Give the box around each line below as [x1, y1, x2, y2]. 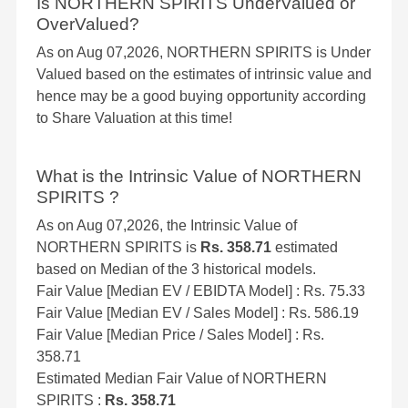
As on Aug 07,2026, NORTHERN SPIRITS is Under [36, 45, 371, 61]
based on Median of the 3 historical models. [36, 261, 316, 278]
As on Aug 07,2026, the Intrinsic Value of [36, 218, 297, 234]
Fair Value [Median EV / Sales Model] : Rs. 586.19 [36, 305, 359, 321]
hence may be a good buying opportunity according [36, 88, 366, 105]
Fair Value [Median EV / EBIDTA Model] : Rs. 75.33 [36, 283, 365, 300]
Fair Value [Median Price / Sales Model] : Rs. [36, 327, 324, 343]
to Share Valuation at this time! [36, 110, 232, 127]
